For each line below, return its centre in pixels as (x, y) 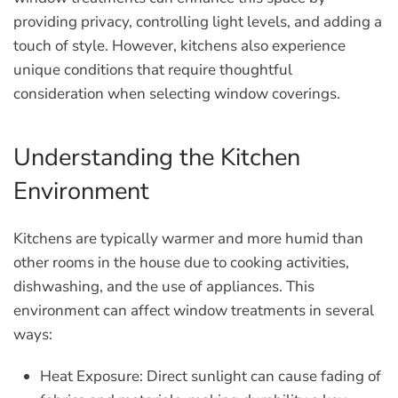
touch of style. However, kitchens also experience (179, 46)
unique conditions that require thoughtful (153, 70)
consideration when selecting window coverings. (177, 94)
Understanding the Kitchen (157, 158)
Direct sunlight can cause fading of (262, 376)
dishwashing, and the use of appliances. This (164, 287)
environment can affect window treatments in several (194, 310)
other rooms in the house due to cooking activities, (181, 263)
